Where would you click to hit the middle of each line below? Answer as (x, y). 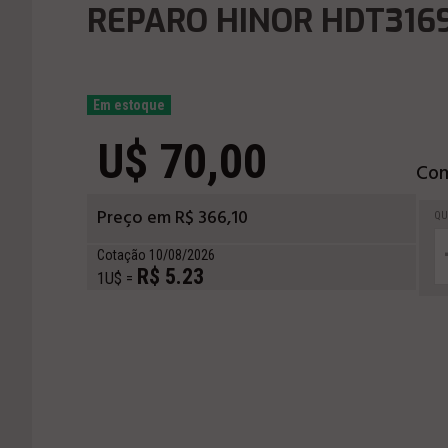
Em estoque (129, 105)
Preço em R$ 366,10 (172, 218)
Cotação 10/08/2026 (156, 255)
